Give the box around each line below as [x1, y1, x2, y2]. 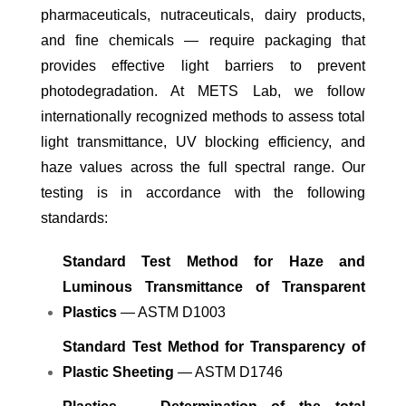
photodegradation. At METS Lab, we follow [40, 83, 366, 100]
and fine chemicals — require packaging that [40, 33, 366, 49]
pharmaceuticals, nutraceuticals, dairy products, [40, 7, 366, 24]
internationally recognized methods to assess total [40, 109, 366, 125]
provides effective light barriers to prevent [40, 58, 366, 74]
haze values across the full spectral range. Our [40, 159, 366, 176]
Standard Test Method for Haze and [62, 254, 366, 270]
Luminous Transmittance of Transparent [62, 279, 366, 295]
